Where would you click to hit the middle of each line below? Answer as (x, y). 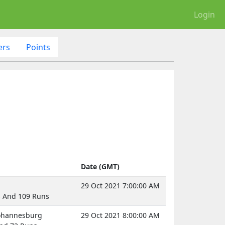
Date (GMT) (100, 166)
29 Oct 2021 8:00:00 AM (120, 215)
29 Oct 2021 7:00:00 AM (120, 185)
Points (38, 47)
